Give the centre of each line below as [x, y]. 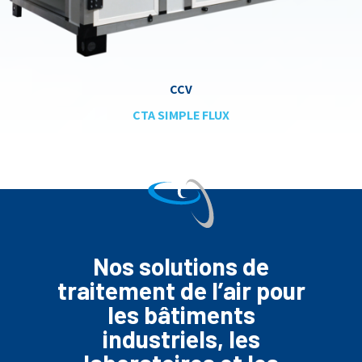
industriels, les [181, 338]
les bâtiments [181, 314]
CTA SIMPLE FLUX [181, 115]
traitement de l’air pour [181, 290]
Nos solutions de [181, 265]
